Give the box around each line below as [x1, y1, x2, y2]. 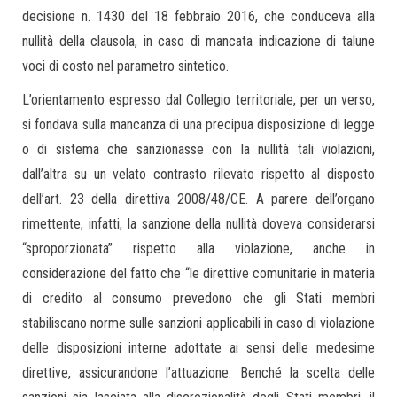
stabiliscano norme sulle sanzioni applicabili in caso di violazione [22, 315, 375, 331]
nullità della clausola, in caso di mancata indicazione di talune [22, 33, 375, 50]
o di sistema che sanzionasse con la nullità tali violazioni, [22, 141, 375, 158]
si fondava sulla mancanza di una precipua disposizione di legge [22, 116, 375, 133]
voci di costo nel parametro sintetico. [22, 58, 229, 74]
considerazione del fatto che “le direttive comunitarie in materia [22, 265, 375, 282]
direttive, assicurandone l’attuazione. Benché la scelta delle [22, 364, 375, 381]
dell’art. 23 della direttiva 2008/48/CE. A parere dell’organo [22, 191, 375, 207]
